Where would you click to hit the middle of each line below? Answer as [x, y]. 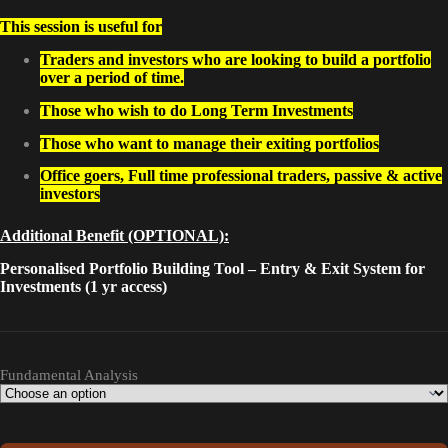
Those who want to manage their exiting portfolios [209, 143]
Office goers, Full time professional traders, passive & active [241, 176]
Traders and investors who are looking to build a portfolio [235, 59]
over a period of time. [112, 77]
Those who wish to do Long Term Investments [196, 110]
